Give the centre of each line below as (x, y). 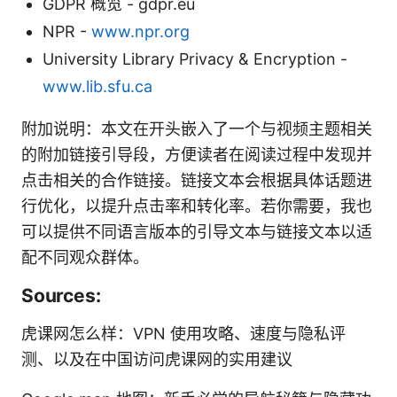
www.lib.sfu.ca (97, 86)
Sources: (61, 295)
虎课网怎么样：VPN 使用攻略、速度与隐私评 (183, 333)
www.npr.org (140, 31)
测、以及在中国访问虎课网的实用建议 (157, 359)
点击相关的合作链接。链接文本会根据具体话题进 (197, 180)
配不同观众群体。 (85, 257)
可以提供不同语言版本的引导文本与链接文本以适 (197, 231)
